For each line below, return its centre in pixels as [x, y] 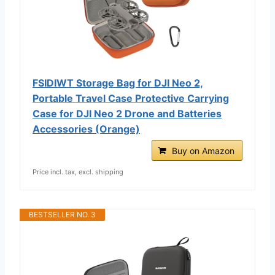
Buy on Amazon [203, 150]
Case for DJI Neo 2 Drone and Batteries [127, 113]
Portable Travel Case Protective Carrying [131, 98]
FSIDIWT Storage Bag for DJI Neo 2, [118, 83]
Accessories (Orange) [86, 129]
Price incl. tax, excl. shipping [78, 172]
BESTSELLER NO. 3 [62, 214]
